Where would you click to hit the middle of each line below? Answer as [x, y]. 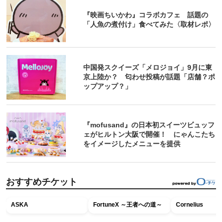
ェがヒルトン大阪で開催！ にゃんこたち [149, 135]
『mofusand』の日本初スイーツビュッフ [149, 125]
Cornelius [189, 204]
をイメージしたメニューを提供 [132, 144]
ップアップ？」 [108, 86]
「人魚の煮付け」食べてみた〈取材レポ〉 [149, 24]
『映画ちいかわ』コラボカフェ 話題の [146, 15]
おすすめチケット [42, 182]
